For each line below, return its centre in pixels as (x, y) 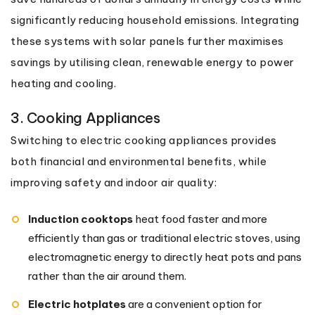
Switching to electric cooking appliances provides (144, 140)
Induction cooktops (81, 219)
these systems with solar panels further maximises (147, 41)
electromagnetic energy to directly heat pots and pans (165, 257)
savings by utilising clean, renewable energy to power (153, 62)
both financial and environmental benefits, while (139, 161)
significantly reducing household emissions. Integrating (155, 20)
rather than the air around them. (107, 276)
